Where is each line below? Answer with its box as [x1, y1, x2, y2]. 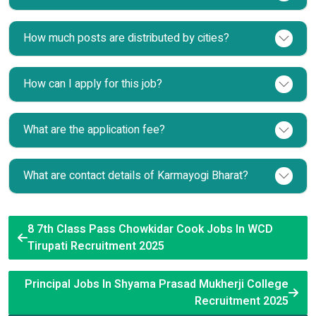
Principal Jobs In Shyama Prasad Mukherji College [25, 275, 288, 293]
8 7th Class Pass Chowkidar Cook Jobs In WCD [28, 220, 273, 238]
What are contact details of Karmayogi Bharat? [23, 166, 248, 184]
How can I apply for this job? [23, 75, 162, 92]
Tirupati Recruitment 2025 [28, 237, 164, 255]
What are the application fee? [23, 121, 165, 138]
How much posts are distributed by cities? [23, 29, 229, 47]
